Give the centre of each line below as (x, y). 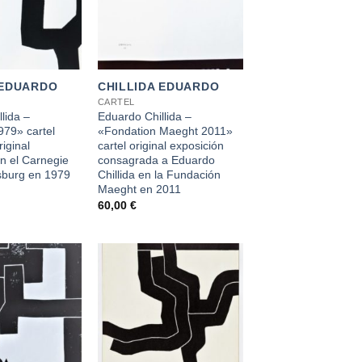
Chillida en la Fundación (159, 174)
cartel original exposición (160, 145)
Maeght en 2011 (139, 189)
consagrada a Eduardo (156, 160)
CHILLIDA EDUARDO (158, 86)
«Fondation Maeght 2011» (165, 130)
